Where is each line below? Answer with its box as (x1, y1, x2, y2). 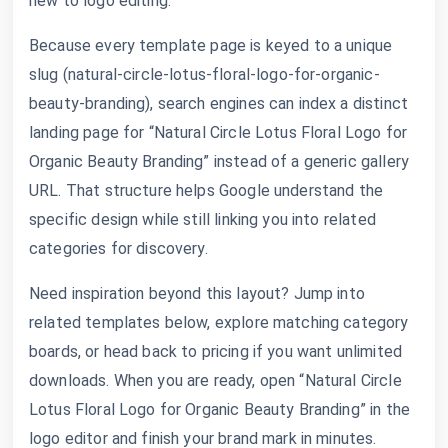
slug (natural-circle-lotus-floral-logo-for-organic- (29, 64, 380, 84)
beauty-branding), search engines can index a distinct (29, 93, 408, 113)
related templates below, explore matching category (29, 312, 409, 332)
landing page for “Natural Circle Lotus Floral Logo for (29, 122, 408, 142)
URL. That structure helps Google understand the (29, 180, 384, 200)
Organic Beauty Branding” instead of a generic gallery (29, 151, 409, 171)
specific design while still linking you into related (29, 209, 376, 229)
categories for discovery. (29, 238, 208, 258)
